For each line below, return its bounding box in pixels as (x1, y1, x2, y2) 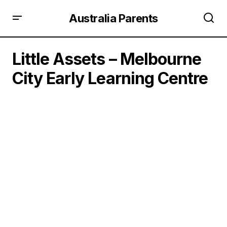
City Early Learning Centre (12, 68, 212, 88)
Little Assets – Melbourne (12, 49, 202, 69)
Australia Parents (69, 11, 158, 25)
